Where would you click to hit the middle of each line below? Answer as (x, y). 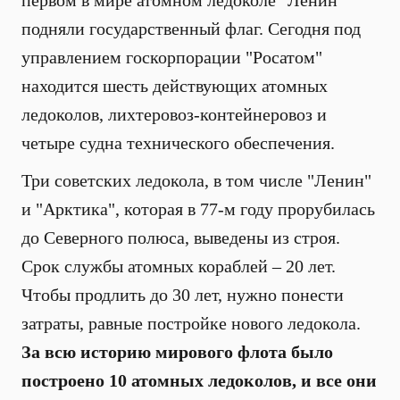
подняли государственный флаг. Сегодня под (191, 29)
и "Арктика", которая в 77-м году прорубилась (198, 209)
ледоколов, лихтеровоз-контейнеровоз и (174, 114)
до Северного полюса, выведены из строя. (181, 237)
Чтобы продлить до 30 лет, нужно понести (183, 295)
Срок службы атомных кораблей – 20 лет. (179, 266)
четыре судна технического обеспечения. (178, 143)
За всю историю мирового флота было (177, 352)
